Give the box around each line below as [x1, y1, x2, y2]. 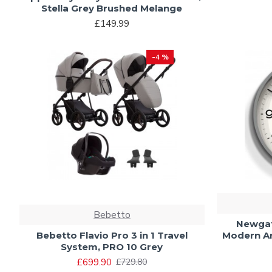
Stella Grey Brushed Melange [41, 2, 183, 15]
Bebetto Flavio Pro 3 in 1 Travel [36, 229, 188, 241]
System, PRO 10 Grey [61, 240, 163, 253]
